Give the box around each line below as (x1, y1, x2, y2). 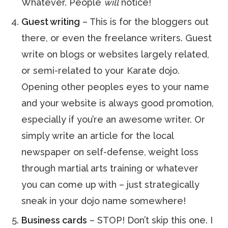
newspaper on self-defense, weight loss (21, 147, 199, 157)
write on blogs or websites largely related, (21, 49, 210, 60)
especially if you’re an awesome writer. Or (21, 114, 206, 125)
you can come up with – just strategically (21, 179, 200, 190)
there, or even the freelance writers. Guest (21, 33, 212, 43)
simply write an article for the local (21, 130, 174, 141)
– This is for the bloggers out (80, 16, 209, 27)
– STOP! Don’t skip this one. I (87, 215, 213, 225)
